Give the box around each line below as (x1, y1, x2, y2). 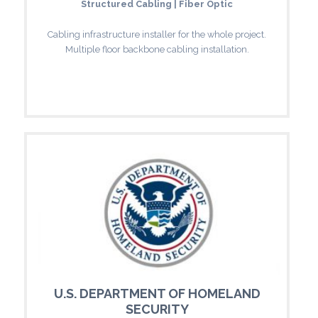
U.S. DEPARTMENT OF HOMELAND (53, 285, 261, 301)
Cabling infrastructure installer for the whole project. (48, 28, 266, 40)
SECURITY (125, 301, 189, 317)
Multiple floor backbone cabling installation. (65, 43, 249, 55)
